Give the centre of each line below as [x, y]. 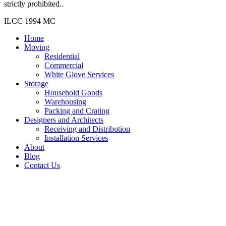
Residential [62, 56]
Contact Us [42, 165]
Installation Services [76, 138]
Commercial [64, 65]
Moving [37, 47]
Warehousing [65, 101]
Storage [36, 83]
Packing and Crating [77, 110]
